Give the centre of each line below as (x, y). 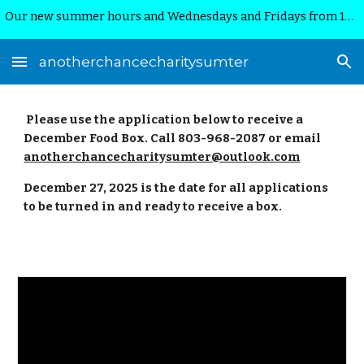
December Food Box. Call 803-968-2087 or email (173, 138)
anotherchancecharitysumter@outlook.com (162, 157)
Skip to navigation (300, 30)
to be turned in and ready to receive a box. (153, 206)
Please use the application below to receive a (165, 119)
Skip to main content (71, 30)
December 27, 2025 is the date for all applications (176, 188)
